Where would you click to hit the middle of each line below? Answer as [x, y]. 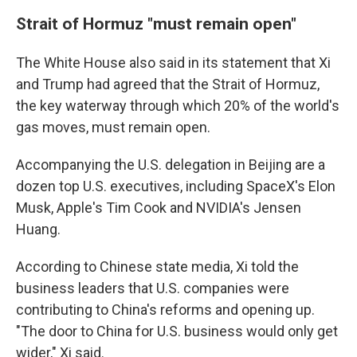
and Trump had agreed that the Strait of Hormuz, [168, 84]
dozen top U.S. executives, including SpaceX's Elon [176, 186]
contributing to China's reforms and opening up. [165, 310]
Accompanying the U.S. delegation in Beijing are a [171, 165]
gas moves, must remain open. [113, 127]
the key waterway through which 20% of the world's [178, 106]
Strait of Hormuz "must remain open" [158, 24]
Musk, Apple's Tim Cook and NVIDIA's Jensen [159, 208]
